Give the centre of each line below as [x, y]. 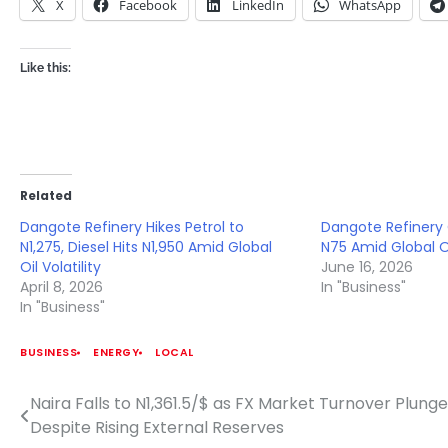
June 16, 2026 [367, 267]
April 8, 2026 [61, 287]
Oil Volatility [60, 267]
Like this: [45, 68]
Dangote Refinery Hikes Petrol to [132, 227]
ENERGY [116, 353]
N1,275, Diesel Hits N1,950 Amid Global [146, 247]
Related [46, 196]
